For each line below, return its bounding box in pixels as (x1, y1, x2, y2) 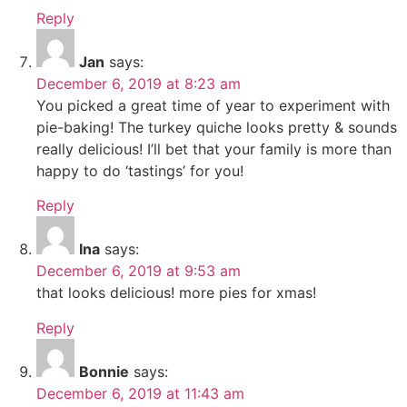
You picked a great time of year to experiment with (36, 95, 390, 114)
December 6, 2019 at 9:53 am (36, 262, 241, 281)
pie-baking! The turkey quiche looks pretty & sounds (36, 117, 397, 136)
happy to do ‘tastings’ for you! (36, 161, 243, 180)
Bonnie (79, 362, 129, 381)
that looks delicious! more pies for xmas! (36, 283, 316, 303)
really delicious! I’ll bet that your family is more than (36, 139, 392, 158)
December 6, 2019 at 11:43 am (36, 383, 244, 402)
